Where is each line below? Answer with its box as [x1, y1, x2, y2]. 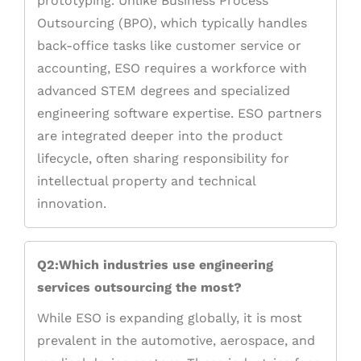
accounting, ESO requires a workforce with [37, 60, 307, 77]
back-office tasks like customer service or [37, 38, 301, 54]
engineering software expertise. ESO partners [37, 106, 322, 122]
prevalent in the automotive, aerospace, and [37, 333, 315, 349]
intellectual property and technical [37, 173, 255, 189]
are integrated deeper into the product [37, 128, 283, 144]
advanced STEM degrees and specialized [37, 83, 290, 99]
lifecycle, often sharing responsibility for [37, 151, 289, 167]
